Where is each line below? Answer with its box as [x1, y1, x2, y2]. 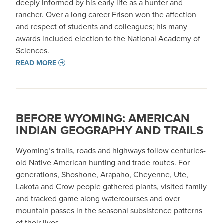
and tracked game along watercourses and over [16, 193, 180, 204]
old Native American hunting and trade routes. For [16, 157, 190, 168]
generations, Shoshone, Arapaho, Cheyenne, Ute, [16, 169, 188, 180]
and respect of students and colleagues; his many [16, 21, 187, 32]
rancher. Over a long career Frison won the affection [16, 9, 196, 20]
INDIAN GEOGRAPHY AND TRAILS [16, 121, 203, 139]
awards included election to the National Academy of [16, 33, 200, 44]
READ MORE [16, 58, 56, 68]
